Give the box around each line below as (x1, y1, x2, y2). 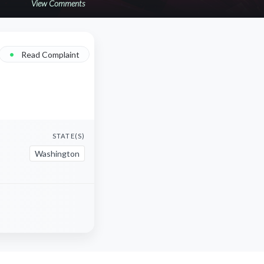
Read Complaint (19, 49, 80, 60)
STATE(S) (52, 132, 85, 140)
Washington (35, 148, 80, 159)
